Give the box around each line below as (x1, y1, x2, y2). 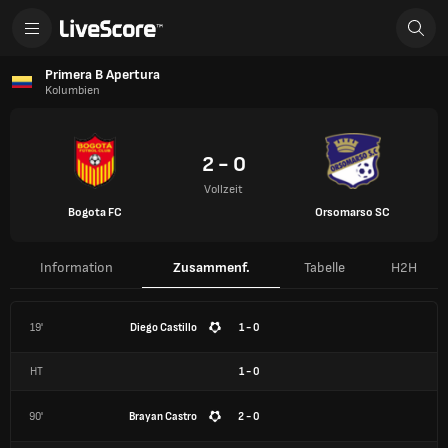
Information (39, 259, 113, 276)
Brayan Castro (129, 409, 197, 423)
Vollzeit (204, 182, 244, 197)
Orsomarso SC (315, 204, 391, 220)
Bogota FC (68, 204, 123, 220)
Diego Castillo (130, 320, 197, 334)
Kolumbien (45, 83, 100, 98)
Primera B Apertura (45, 66, 160, 83)
